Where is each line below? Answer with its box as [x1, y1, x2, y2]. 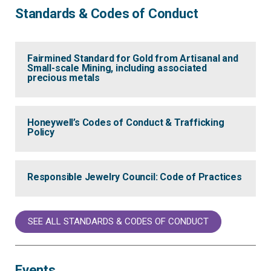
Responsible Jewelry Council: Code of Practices [27, 171, 242, 183]
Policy [27, 126, 54, 139]
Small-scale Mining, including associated [27, 62, 207, 74]
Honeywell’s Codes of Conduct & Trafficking [27, 117, 224, 129]
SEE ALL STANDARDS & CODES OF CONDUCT [28, 216, 209, 227]
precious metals [27, 72, 100, 84]
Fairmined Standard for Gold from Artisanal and [27, 53, 238, 65]
